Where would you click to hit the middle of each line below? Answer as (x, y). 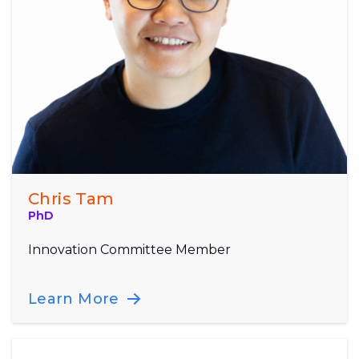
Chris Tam (71, 198)
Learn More (76, 298)
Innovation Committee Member (129, 249)
